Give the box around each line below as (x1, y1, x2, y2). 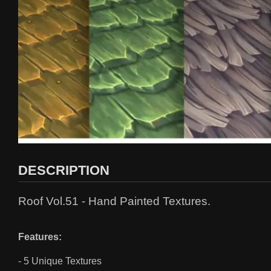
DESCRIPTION (18, 163, 109, 178)
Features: (18, 232, 62, 243)
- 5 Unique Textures (18, 256, 104, 267)
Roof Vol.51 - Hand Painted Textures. (18, 195, 211, 208)
